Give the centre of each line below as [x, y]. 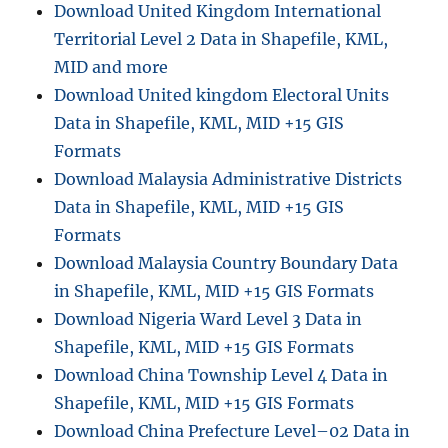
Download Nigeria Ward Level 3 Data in [208, 319]
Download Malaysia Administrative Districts [228, 179]
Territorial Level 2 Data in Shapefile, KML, [221, 39]
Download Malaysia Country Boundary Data [226, 263]
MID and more [111, 67]
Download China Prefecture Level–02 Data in [232, 431]
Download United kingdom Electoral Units [222, 95]
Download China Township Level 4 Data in [221, 375]
